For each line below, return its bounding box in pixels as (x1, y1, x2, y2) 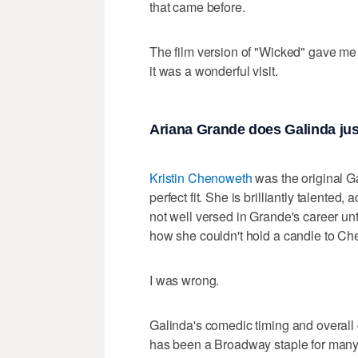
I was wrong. (149, 270, 220, 289)
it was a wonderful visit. (149, 62, 278, 81)
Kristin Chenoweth (149, 168, 253, 187)
